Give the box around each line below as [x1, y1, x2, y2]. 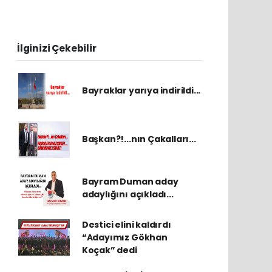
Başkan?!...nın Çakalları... [81, 133, 196, 146]
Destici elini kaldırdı [81, 218, 171, 231]
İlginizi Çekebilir [17, 41, 97, 55]
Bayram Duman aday [81, 175, 178, 188]
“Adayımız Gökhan [81, 231, 168, 243]
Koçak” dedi [81, 243, 137, 256]
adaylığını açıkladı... [81, 188, 174, 200]
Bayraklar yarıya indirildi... [81, 84, 201, 97]
